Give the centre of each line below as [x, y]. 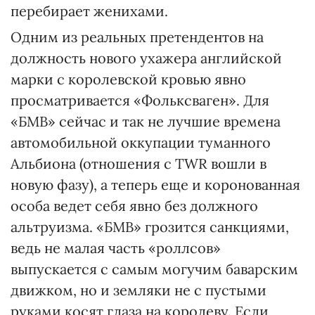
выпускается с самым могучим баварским [154, 269]
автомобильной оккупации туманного [141, 142]
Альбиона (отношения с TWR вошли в [139, 163]
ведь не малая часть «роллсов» [116, 248]
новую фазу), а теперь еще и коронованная [155, 185]
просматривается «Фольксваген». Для [140, 100]
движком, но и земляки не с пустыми [139, 290]
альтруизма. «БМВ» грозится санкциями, [150, 227]
